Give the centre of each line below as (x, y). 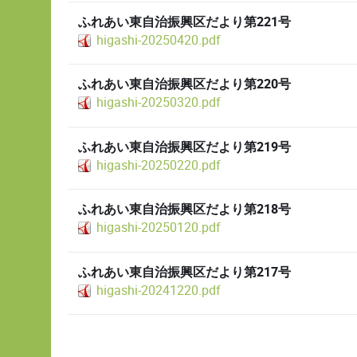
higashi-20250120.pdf (159, 228)
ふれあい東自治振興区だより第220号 (184, 85)
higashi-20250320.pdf (159, 103)
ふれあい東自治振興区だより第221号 (184, 23)
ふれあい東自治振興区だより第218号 (184, 210)
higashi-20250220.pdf (159, 165)
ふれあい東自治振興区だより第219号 (184, 147)
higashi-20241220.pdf (159, 290)
